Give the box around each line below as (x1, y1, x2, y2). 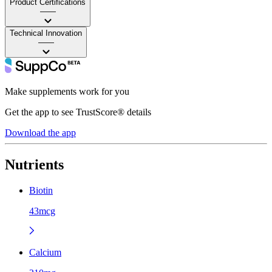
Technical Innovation (10, 28, 82, 38)
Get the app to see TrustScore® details (5, 106, 151, 117)
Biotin (29, 185, 53, 195)
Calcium (29, 246, 61, 257)
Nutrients (5, 156, 64, 172)
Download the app (5, 127, 76, 138)
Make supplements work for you (5, 86, 129, 97)
